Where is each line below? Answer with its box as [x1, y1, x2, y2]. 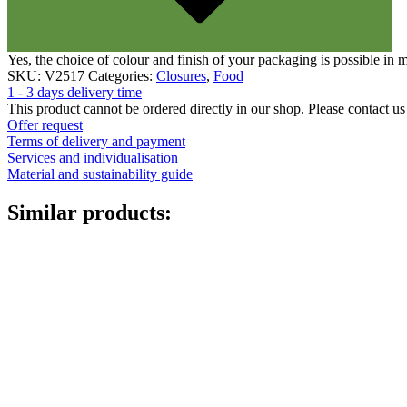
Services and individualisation [7, 150, 178, 166]
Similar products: [7, 201, 172, 225]
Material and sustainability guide [7, 166, 193, 183]
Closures [156, 68, 206, 84]
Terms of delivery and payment [7, 134, 185, 150]
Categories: [88, 68, 156, 84]
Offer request [7, 117, 83, 134]
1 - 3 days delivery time [7, 84, 142, 101]
